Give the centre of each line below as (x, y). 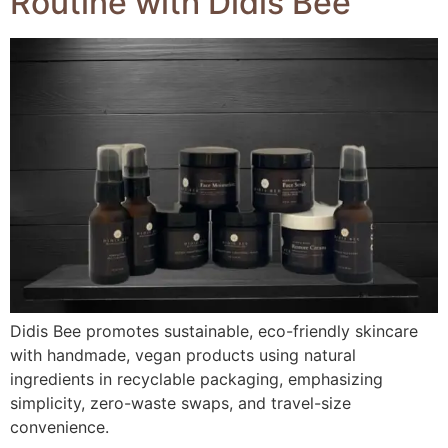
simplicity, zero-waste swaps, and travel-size (180, 403)
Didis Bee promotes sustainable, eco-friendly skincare (214, 331)
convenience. (59, 427)
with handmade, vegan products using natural (183, 355)
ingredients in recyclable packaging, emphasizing (196, 379)
